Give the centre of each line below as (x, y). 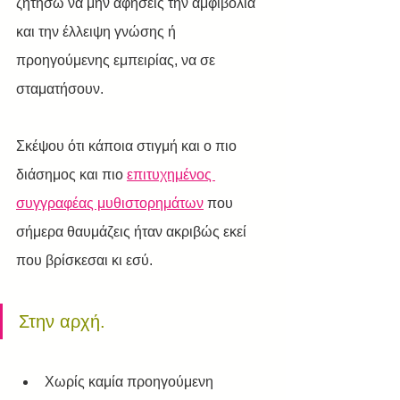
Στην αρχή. (62, 321)
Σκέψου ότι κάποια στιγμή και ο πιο (128, 146)
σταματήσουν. (60, 89)
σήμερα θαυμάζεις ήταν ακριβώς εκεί (133, 232)
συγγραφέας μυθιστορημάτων (110, 203)
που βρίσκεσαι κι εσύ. (86, 260)
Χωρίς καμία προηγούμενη (131, 382)
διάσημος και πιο (71, 175)
